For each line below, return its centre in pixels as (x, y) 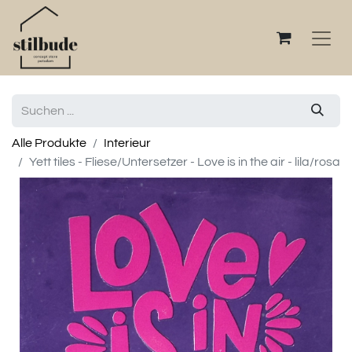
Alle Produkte (49, 143)
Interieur (127, 143)
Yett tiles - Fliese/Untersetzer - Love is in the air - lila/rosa (185, 162)
